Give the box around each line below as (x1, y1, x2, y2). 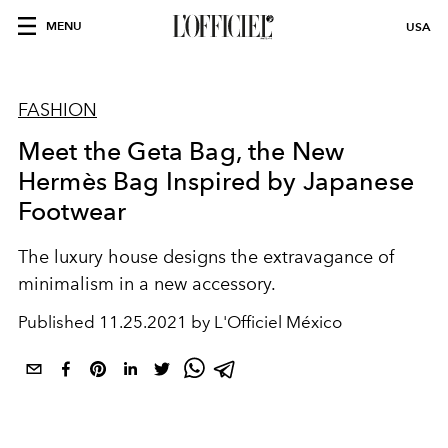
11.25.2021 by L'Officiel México (99, 312, 342, 332)
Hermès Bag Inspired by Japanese (18, 166, 414, 196)
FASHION (18, 99, 97, 121)
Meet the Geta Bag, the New (18, 136, 345, 166)
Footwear (18, 196, 127, 226)
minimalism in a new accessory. (18, 273, 276, 295)
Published (18, 312, 99, 332)
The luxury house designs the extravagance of (18, 246, 394, 268)
